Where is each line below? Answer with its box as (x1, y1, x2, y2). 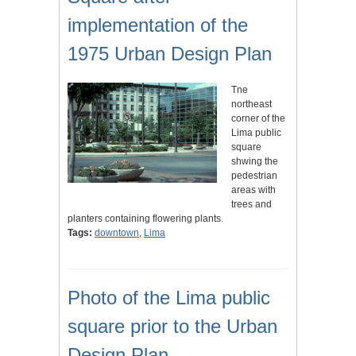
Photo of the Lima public (68, 287, 270, 309)
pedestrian (231, 170, 278, 182)
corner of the (231, 113, 286, 125)
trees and (231, 199, 273, 211)
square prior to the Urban (68, 315, 277, 338)
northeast (231, 99, 273, 110)
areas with (231, 184, 277, 196)
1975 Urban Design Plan (68, 43, 272, 65)
